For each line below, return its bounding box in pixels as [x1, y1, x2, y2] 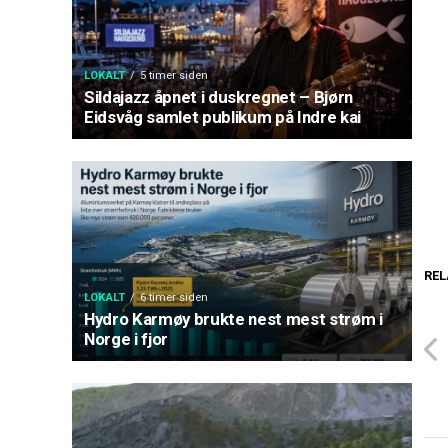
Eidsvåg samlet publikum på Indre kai [84, 107, 361, 127]
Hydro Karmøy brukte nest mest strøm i [84, 309, 383, 329]
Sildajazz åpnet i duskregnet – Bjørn [84, 87, 353, 107]
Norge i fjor [84, 329, 168, 349]
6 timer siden [140, 291, 209, 304]
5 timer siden [140, 69, 209, 82]
